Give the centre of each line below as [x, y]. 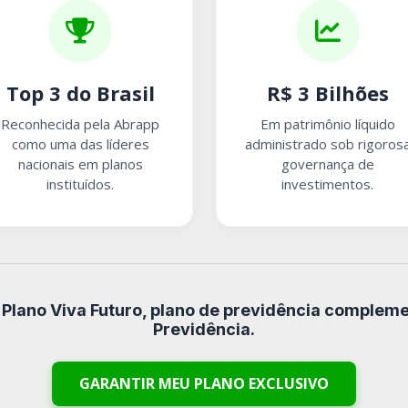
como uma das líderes [80, 143]
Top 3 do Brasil [80, 92]
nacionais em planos [80, 163]
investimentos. [328, 184]
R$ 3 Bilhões [327, 92]
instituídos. [81, 184]
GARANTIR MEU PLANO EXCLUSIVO [204, 383]
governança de [327, 163]
